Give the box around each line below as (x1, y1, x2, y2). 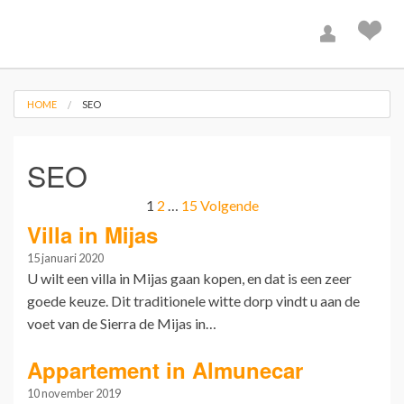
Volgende (199, 197, 259, 215)
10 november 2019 (27, 385, 121, 400)
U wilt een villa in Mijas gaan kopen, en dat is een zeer (27, 269, 352, 287)
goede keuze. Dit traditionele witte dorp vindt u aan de (27, 291, 360, 309)
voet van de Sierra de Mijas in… (27, 314, 216, 332)
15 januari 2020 (27, 250, 104, 265)
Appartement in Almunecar (27, 353, 303, 385)
